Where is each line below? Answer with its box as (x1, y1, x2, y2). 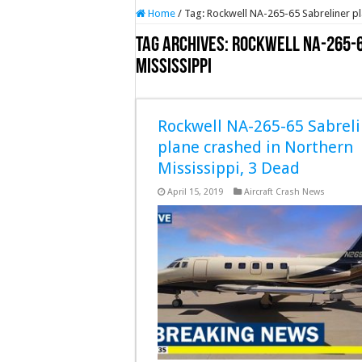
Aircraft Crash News (244, 187, 325, 197)
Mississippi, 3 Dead (158, 158, 300, 178)
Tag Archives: (136, 35, 232, 57)
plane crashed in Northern (158, 137, 353, 157)
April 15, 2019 (167, 187, 223, 197)
